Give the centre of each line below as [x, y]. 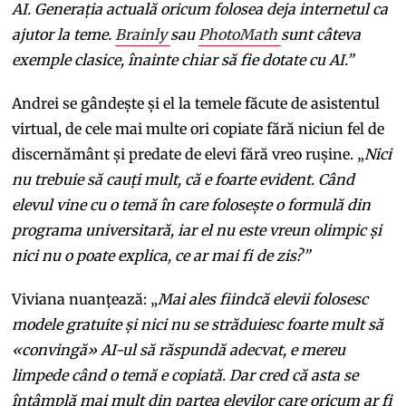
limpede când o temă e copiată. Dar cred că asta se [185, 375]
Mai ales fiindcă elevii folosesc [263, 299]
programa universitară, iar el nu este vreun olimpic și [197, 230]
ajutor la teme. [64, 34]
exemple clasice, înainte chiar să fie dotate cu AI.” [183, 59]
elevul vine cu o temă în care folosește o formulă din [192, 204]
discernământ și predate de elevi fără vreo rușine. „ [188, 154]
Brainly [143, 34]
